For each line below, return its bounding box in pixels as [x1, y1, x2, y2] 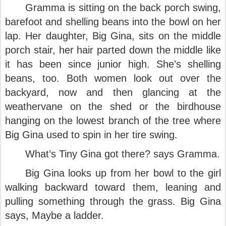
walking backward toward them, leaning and [5, 182, 221, 193]
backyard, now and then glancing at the [5, 87, 221, 98]
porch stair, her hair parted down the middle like [5, 44, 221, 55]
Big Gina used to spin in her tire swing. [5, 129, 181, 140]
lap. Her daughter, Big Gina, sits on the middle [5, 30, 221, 41]
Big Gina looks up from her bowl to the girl [25, 167, 221, 179]
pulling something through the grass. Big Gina [5, 196, 221, 207]
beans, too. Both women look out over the [5, 73, 221, 84]
